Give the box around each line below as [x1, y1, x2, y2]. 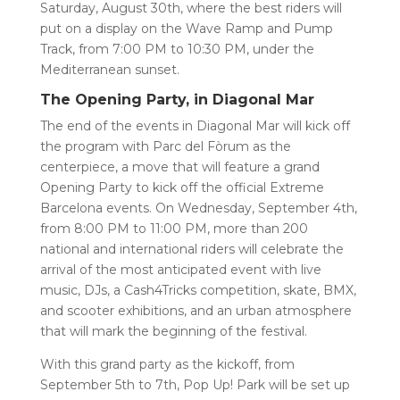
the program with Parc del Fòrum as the [39, 137, 291, 154]
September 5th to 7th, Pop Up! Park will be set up [39, 376, 350, 393]
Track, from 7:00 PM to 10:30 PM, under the [39, 40, 314, 57]
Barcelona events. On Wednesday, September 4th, [39, 199, 357, 216]
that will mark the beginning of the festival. [39, 322, 307, 339]
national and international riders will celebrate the [39, 240, 344, 257]
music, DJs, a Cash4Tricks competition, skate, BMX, [39, 281, 356, 298]
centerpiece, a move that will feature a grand [39, 158, 320, 175]
